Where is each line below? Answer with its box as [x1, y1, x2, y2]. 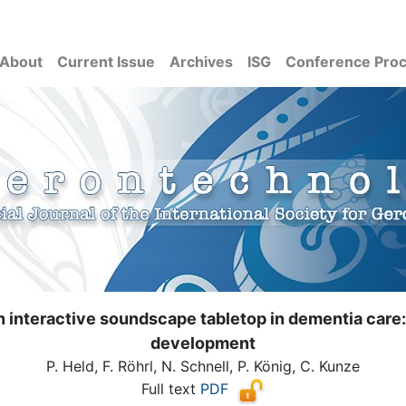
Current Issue [57, 53, 155, 71]
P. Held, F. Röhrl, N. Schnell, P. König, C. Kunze [46, 357, 360, 375]
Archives [169, 53, 233, 71]
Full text [141, 380, 200, 399]
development [150, 333, 256, 353]
